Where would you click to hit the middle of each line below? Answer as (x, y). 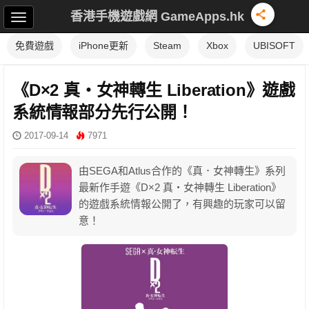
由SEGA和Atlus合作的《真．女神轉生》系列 (182, 171)
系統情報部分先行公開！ (103, 112)
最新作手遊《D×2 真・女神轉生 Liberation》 (180, 187)
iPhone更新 (103, 46)
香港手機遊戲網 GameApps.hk (157, 16)
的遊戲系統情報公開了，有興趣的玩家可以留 (182, 204)
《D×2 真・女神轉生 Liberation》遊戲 (154, 90)
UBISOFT (274, 46)
